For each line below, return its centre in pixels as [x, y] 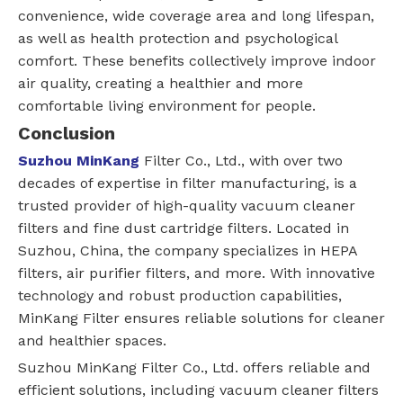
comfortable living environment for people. [167, 106]
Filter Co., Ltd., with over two [243, 161]
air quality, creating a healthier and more [161, 84]
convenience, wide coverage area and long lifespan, [196, 16]
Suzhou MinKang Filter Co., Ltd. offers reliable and [194, 368]
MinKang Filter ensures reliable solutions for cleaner [201, 318]
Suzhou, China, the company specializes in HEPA [188, 251]
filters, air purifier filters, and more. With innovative [197, 273]
